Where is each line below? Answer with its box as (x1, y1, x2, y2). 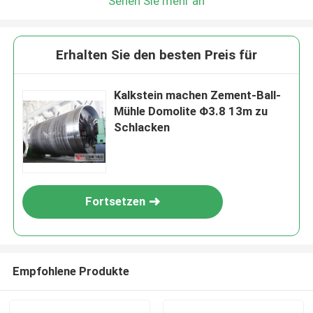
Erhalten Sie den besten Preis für (56, 47, 257, 64)
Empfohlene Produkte (12, 263, 129, 278)
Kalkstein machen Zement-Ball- (114, 88, 282, 103)
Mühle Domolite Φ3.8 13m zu (114, 104, 268, 119)
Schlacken (114, 120, 170, 135)
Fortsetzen (85, 194, 146, 209)
